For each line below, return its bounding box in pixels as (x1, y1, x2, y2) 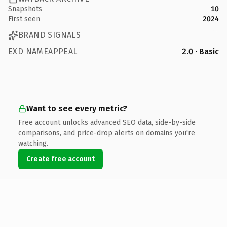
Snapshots (8, 4, 42, 13)
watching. (18, 139, 48, 148)
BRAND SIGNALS (18, 30, 81, 40)
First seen (8, 14, 40, 23)
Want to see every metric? (26, 103, 127, 113)
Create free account (26, 154, 95, 163)
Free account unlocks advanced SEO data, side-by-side (18, 118, 196, 127)
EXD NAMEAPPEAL (8, 46, 78, 56)
